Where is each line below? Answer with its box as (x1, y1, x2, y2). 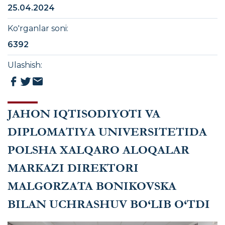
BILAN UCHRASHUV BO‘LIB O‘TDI (8, 197, 210, 211)
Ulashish (8, 60, 41, 70)
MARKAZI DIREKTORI (8, 161, 139, 175)
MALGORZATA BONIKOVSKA (8, 179, 176, 193)
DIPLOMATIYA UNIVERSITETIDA (8, 125, 207, 139)
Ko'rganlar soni (8, 24, 67, 33)
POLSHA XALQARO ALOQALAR (8, 143, 189, 157)
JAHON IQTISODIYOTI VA (8, 107, 160, 121)
